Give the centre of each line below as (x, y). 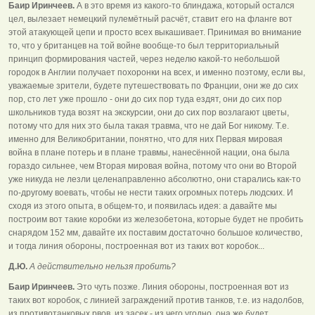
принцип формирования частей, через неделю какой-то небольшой (144, 59)
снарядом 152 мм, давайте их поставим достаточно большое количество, (155, 232)
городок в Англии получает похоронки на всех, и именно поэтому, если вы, (157, 72)
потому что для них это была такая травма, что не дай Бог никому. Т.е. (149, 126)
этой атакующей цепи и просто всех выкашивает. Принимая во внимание (155, 32)
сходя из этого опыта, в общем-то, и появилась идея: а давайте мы (143, 206)
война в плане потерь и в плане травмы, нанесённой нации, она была (149, 152)
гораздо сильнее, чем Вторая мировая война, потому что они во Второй (153, 166)
